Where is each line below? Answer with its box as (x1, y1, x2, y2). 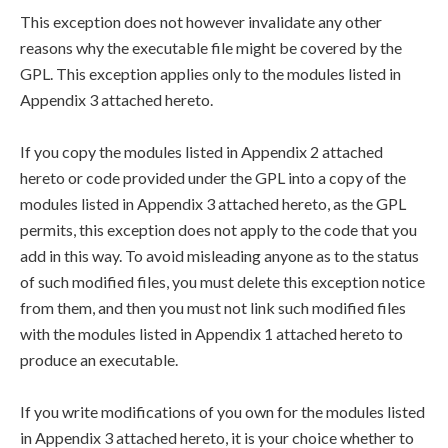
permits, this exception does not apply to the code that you (20, 220, 417, 239)
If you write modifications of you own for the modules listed (20, 402, 425, 421)
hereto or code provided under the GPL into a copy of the (20, 168, 406, 187)
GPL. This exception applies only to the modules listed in (20, 64, 401, 83)
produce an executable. (20, 350, 178, 369)
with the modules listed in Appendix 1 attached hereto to (20, 324, 403, 343)
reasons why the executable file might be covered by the (20, 38, 402, 57)
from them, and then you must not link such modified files (20, 298, 406, 317)
